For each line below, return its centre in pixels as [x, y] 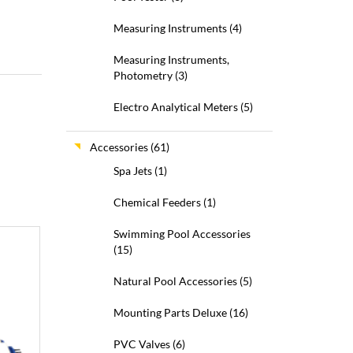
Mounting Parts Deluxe [170, 312]
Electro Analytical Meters [175, 107]
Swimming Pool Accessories [182, 234]
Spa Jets [132, 171]
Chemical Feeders [157, 202]
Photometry [143, 75]
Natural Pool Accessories [175, 281]
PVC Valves [141, 344]
